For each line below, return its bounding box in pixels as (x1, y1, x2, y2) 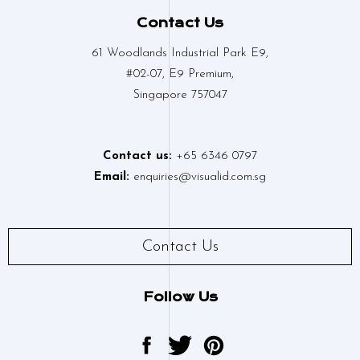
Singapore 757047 (133, 88, 227, 101)
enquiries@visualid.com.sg (133, 170, 266, 183)
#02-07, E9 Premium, (126, 67, 234, 80)
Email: (94, 170, 129, 183)
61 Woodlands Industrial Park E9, (92, 47, 268, 59)
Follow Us (142, 288, 218, 305)
